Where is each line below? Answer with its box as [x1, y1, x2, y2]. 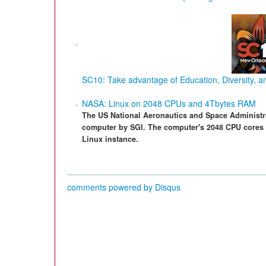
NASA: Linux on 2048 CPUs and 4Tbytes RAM [82, 97, 256, 109]
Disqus [155, 181, 180, 193]
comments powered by [67, 181, 155, 193]
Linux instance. [82, 134, 138, 144]
